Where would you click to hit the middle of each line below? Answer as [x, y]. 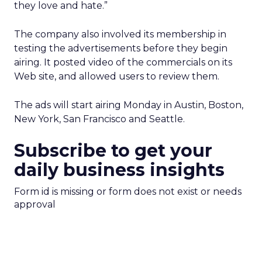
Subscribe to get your [113, 151]
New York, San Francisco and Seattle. [99, 119]
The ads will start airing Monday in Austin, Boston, [129, 105]
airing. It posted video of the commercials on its [123, 62]
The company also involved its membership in [120, 34]
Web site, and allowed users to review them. [117, 76]
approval [35, 204]
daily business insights [119, 170]
